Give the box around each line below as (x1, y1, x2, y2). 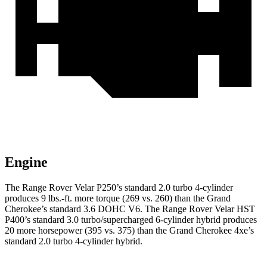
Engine (5, 154, 48, 170)
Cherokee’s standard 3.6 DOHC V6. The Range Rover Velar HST (5, 204, 255, 215)
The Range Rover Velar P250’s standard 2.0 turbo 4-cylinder (5, 182, 233, 193)
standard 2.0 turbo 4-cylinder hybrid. (5, 236, 142, 247)
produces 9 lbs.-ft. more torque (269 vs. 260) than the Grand (5, 193, 231, 204)
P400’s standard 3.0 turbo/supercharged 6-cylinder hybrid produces (5, 215, 257, 225)
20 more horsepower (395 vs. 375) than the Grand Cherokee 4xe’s (5, 225, 254, 236)
